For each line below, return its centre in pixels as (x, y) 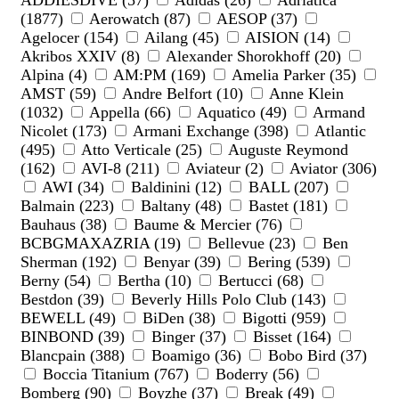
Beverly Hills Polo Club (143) (228, 300)
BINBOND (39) (75, 337)
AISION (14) (288, 38)
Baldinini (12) (176, 187)
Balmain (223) (69, 206)
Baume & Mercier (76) (208, 225)
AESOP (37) (257, 19)
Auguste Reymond (286, 150)
